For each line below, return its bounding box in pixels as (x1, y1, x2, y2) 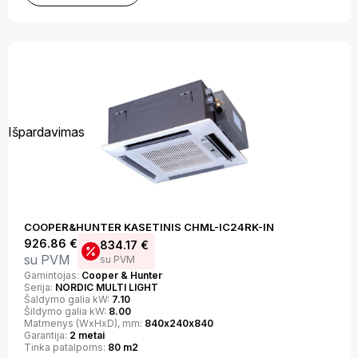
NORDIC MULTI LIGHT (54, 281, 158, 293)
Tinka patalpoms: (23, 341, 108, 353)
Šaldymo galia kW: (23, 293, 112, 305)
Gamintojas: (23, 269, 82, 281)
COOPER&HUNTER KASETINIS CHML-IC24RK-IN (23, 221, 274, 233)
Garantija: (23, 329, 70, 341)
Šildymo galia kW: (23, 305, 109, 317)
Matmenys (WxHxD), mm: (23, 317, 145, 329)
